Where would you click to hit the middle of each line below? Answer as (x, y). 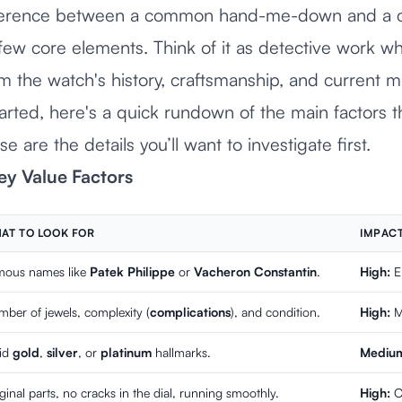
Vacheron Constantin (255, 272)
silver (62, 353)
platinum (126, 353)
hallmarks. (181, 353)
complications (190, 312)
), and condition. (275, 312)
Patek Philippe (132, 272)
